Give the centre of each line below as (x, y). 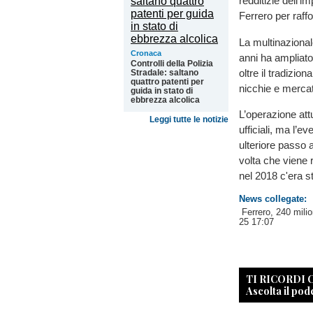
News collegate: (273, 198)
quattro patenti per (167, 82)
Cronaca (146, 53)
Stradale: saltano (165, 73)
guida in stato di (162, 91)
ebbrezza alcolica (165, 100)
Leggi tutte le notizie (189, 119)
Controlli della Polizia (172, 64)
